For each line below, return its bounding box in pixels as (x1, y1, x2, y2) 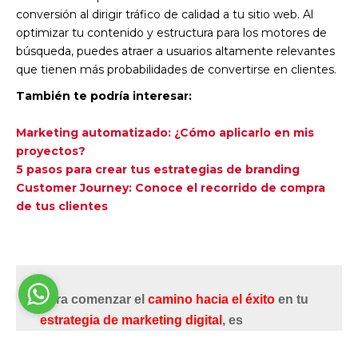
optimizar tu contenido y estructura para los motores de (16, 25, 327, 40)
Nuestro (245, 333, 294, 348)
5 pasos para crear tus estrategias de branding (16, 161, 300, 177)
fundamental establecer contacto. (40, 333, 245, 348)
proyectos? (16, 143, 86, 158)
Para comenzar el (40, 292, 148, 306)
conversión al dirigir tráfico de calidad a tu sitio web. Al (16, 6, 313, 22)
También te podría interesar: (16, 88, 192, 103)
